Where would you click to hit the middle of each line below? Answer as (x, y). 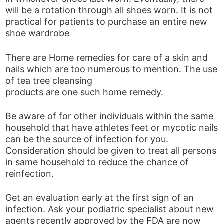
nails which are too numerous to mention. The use (112, 69)
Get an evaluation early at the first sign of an (100, 198)
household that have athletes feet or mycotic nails (112, 127)
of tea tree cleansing (49, 80)
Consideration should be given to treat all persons (111, 150)
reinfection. (30, 173)
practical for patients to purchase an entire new (107, 22)
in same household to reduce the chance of (97, 162)
